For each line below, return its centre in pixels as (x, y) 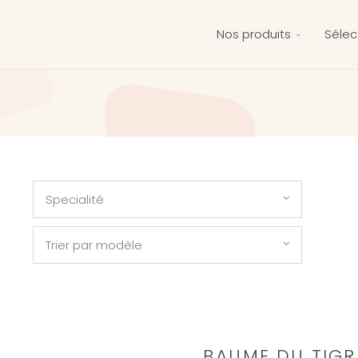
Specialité (74, 199)
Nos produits (254, 34)
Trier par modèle (93, 245)
